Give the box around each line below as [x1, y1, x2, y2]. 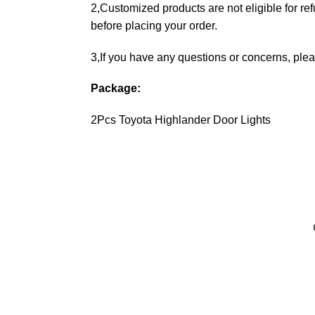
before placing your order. [90, 20, 217, 32]
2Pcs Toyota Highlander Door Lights [90, 113, 271, 126]
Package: [90, 82, 141, 95]
